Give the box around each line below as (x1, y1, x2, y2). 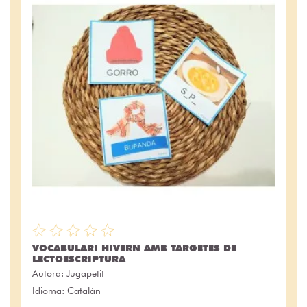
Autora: (32, 267, 66, 279)
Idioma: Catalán (32, 284, 101, 296)
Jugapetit (66, 267, 104, 279)
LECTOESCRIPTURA (32, 253, 125, 265)
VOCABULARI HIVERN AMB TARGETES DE (32, 242, 236, 254)
